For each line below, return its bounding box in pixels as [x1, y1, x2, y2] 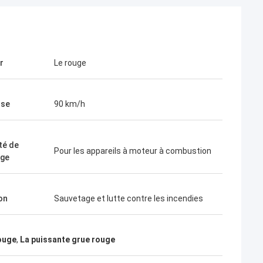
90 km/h [54, 99, 85, 109]
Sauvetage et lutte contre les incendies [54, 194, 203, 203]
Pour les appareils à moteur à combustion [54, 146, 211, 156]
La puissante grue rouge [20, 235, 115, 244]
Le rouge [54, 58, 86, 68]
